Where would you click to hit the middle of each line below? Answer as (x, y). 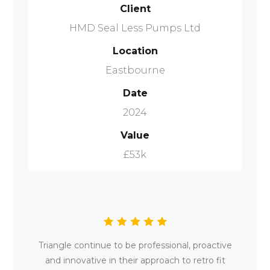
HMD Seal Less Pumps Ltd (135, 28)
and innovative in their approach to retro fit (135, 260)
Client (135, 9)
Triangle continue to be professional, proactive (135, 245)
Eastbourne (135, 71)
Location (135, 51)
